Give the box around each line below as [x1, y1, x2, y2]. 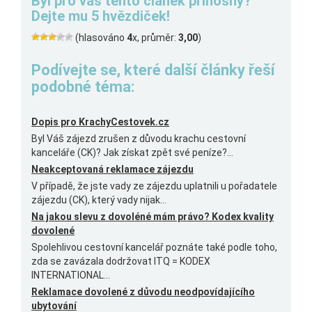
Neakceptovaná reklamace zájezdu [31, 164, 194, 175]
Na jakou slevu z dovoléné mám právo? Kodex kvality [31, 211, 274, 222]
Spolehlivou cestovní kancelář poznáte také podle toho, [31, 242, 277, 253]
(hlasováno [73, 32, 127, 43]
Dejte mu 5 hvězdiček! [31, 8, 170, 24]
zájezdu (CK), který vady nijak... [31, 194, 166, 205]
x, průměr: [132, 32, 178, 43]
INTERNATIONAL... [31, 270, 110, 281]
